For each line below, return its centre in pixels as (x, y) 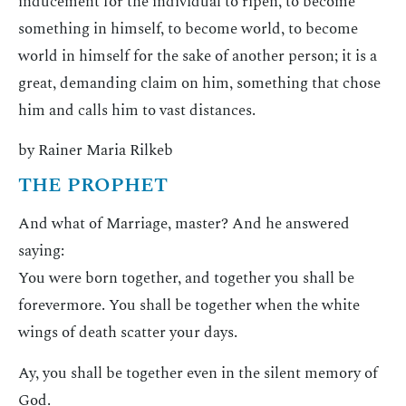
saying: (41, 251)
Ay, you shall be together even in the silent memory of (198, 373)
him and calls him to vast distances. (137, 110)
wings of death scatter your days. (128, 333)
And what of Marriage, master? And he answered (184, 224)
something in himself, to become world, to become (188, 29)
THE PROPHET (93, 186)
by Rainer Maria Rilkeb (96, 151)
